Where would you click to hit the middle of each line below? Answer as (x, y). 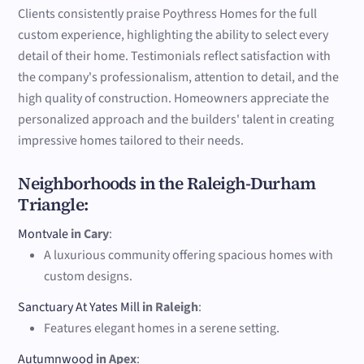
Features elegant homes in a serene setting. (162, 329)
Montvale (43, 234)
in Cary (90, 234)
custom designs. (89, 277)
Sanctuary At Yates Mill (79, 308)
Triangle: (53, 205)
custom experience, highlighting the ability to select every (173, 35)
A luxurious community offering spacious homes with (189, 256)
